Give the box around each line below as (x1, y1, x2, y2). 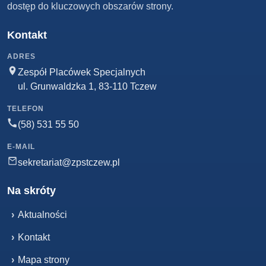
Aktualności (18, 210, 67, 220)
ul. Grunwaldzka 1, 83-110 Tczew (18, 81, 157, 92)
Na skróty (7, 184, 56, 197)
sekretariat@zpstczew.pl (18, 157, 120, 168)
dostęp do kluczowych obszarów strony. (7, 1, 173, 12)
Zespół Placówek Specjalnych (18, 67, 145, 78)
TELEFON (7, 104, 44, 113)
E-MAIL (7, 142, 35, 151)
